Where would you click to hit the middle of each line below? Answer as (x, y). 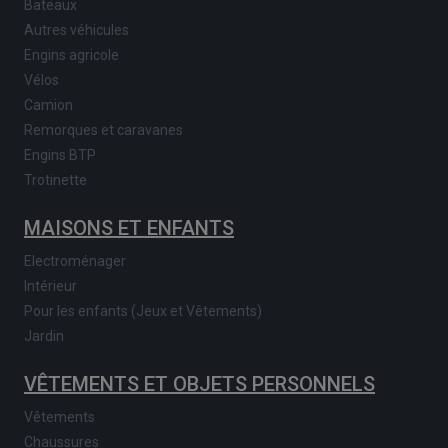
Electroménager (75, 260)
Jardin (44, 335)
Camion (48, 104)
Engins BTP (60, 154)
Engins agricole (71, 54)
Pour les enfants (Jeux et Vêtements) (143, 310)
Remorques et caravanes (103, 129)
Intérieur (50, 285)
